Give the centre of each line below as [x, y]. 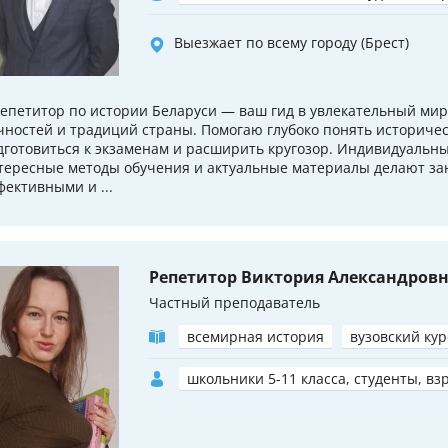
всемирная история [255, 337]
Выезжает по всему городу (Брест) [291, 43]
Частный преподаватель [234, 303]
